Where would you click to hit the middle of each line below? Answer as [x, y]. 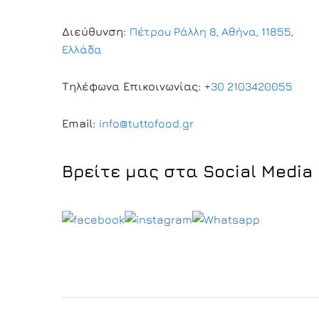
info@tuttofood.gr [146, 124]
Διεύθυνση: [96, 32]
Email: [80, 124]
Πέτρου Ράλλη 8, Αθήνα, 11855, [211, 32]
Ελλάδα [82, 49]
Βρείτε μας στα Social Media [187, 171]
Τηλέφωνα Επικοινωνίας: [133, 87]
